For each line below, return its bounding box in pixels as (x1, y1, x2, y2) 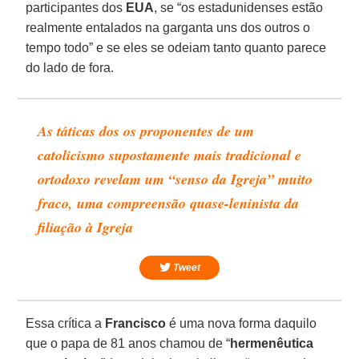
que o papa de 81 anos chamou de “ (26, 336, 231, 350)
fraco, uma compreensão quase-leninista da (38, 192, 300, 213)
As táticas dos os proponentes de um (38, 120, 255, 141)
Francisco (105, 316, 167, 330)
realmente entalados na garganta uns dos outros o (26, 20, 311, 34)
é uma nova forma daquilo (166, 316, 317, 330)
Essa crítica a (26, 316, 106, 330)
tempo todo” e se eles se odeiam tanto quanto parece (26, 40, 327, 54)
